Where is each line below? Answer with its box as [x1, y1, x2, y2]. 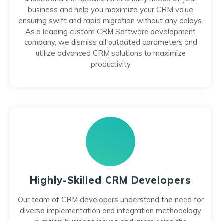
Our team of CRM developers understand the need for [17, 195, 204, 204]
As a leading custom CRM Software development [25, 27, 196, 36]
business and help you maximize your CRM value [28, 5, 193, 14]
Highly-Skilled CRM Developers [30, 174, 191, 186]
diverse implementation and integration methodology [20, 206, 201, 215]
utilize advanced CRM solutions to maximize [35, 48, 186, 58]
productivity [90, 59, 131, 69]
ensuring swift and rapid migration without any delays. [18, 16, 203, 25]
